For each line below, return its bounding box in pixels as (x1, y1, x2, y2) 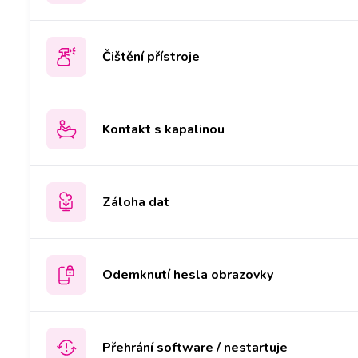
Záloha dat (102, 193, 169, 211)
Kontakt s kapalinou (102, 120, 225, 138)
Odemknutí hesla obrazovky (102, 265, 273, 284)
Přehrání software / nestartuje (102, 338, 288, 356)
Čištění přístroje (102, 47, 200, 66)
